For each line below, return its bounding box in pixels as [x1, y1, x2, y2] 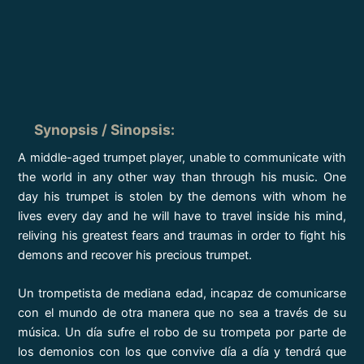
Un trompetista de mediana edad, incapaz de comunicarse [18, 286, 346, 301]
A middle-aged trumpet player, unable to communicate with [18, 149, 346, 165]
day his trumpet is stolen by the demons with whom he [18, 188, 346, 204]
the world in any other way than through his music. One [18, 169, 346, 184]
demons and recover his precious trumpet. [18, 247, 253, 262]
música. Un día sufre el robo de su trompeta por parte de [18, 325, 346, 340]
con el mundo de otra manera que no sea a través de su [18, 305, 346, 321]
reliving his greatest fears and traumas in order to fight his [18, 227, 346, 243]
